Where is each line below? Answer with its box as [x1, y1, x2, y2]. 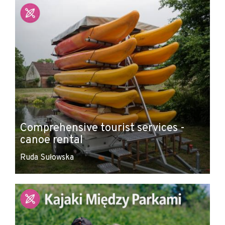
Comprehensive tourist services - [20, 122, 185, 135]
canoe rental [20, 134, 83, 147]
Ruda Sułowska [20, 153, 74, 163]
